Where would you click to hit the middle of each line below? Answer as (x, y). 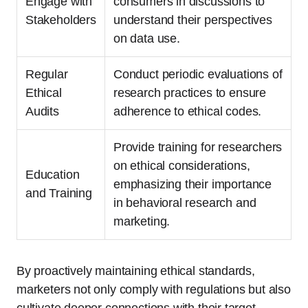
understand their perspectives (193, 20)
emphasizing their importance (192, 185)
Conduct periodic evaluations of (198, 75)
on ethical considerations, (182, 166)
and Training (59, 194)
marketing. (142, 222)
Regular (47, 75)
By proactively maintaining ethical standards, (136, 271)
